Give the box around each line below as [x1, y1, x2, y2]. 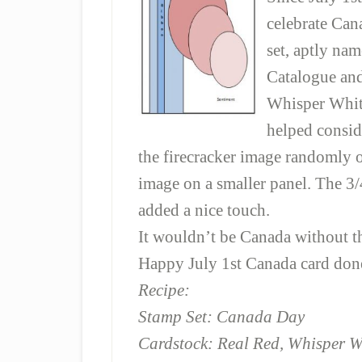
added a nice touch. [138, 200, 270, 219]
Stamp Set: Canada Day [138, 307, 305, 326]
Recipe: [138, 280, 190, 299]
